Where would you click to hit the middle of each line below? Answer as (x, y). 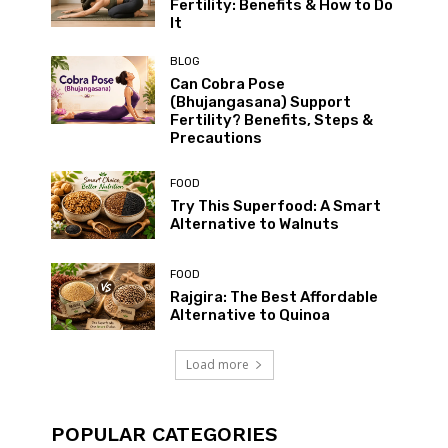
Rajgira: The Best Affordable (273, 296)
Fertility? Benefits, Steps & (271, 120)
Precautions (215, 138)
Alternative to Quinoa (249, 314)
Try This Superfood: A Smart (275, 205)
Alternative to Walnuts (254, 223)
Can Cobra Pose (227, 84)
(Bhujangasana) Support (260, 102)
